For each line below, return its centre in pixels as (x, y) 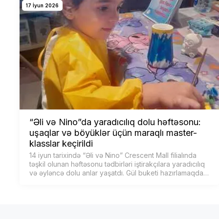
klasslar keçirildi (61, 143)
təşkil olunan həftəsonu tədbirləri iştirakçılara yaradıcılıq (117, 164)
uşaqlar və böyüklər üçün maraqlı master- (113, 132)
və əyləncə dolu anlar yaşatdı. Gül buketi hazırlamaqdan (118, 173)
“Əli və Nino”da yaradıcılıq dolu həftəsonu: (115, 122)
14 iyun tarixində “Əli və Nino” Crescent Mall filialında (113, 155)
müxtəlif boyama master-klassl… (80, 181)
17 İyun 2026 (42, 6)
